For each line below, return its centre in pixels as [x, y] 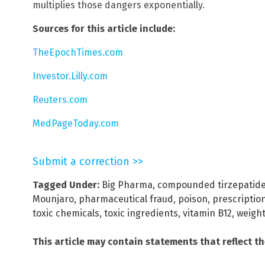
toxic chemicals [66, 213]
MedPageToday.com [76, 123]
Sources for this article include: [104, 28]
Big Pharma [127, 185]
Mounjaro [53, 199]
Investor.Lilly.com [70, 76]
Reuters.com [60, 99]
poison [193, 199]
